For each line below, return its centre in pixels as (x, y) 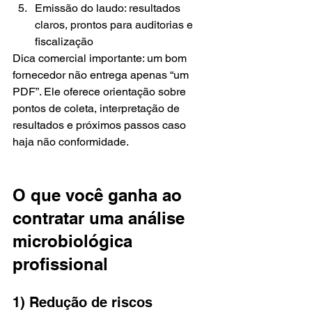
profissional (60, 264)
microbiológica (75, 241)
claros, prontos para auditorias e (115, 25)
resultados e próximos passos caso (101, 125)
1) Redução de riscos (85, 302)
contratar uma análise (101, 218)
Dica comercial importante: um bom (101, 58)
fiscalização (64, 41)
